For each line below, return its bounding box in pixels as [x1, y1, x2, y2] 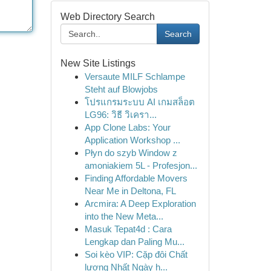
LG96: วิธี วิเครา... [84, 109, 157, 120]
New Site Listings [60, 58, 135, 68]
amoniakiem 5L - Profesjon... [84, 160, 197, 171]
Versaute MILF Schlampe [84, 71, 185, 82]
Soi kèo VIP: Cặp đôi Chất [84, 249, 188, 260]
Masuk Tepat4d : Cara [84, 224, 172, 234]
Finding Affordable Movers [84, 173, 188, 183]
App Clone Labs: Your [84, 122, 171, 132]
